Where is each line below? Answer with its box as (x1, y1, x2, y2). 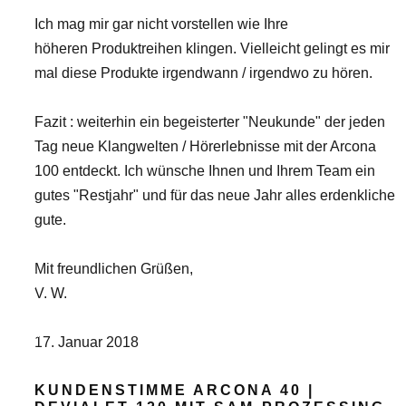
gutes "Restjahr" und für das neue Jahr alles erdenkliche (34, 188, 395, 203)
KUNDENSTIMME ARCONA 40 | (34, 382, 314, 398)
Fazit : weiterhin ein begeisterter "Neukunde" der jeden (34, 114, 385, 130)
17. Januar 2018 (34, 334, 139, 350)
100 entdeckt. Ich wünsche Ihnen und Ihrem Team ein (34, 163, 375, 179)
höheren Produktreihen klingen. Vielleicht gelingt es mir (34, 41, 390, 56)
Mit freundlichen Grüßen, (34, 261, 197, 276)
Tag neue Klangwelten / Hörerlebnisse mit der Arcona (34, 139, 376, 154)
